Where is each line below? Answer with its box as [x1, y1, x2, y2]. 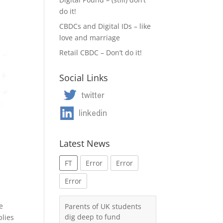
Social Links [59, 72, 109, 84]
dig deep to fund [65, 212, 121, 222]
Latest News [59, 137, 111, 149]
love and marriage [59, 33, 120, 42]
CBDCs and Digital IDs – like [59, 21, 151, 31]
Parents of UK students [65, 202, 142, 211]
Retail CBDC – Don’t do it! [59, 48, 142, 57]
